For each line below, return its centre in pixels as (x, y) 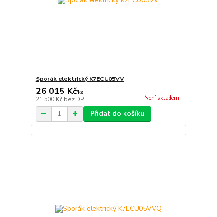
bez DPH (76, 100)
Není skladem (162, 98)
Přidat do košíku (117, 114)
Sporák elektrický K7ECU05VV (80, 79)
